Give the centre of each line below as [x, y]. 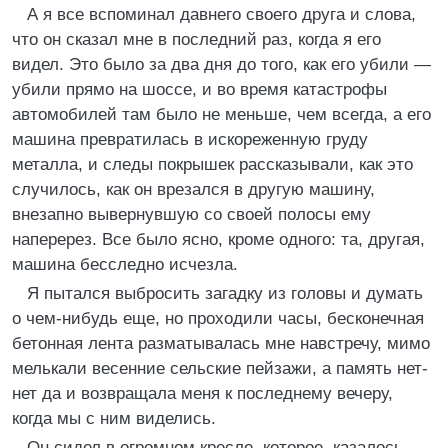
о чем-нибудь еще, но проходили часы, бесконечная [218, 318]
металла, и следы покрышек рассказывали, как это [212, 164]
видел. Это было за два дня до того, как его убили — [221, 64]
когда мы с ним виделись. [114, 418]
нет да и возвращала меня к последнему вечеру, [202, 393]
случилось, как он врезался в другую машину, [193, 189]
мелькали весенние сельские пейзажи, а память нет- [220, 368]
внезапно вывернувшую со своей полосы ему [191, 214]
